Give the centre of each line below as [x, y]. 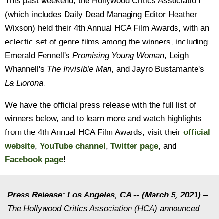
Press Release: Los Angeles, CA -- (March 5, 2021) [104, 195]
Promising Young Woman [118, 55]
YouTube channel [73, 146]
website [20, 146]
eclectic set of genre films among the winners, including [106, 42]
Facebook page [34, 159]
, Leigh [176, 55]
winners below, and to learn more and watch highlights [103, 118]
